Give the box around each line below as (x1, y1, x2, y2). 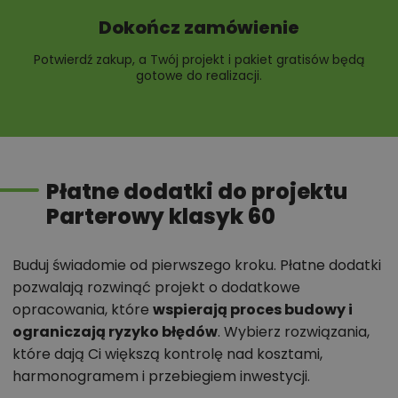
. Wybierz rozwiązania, (218, 321, 370, 342)
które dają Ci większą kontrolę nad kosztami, (12, 343, 322, 364)
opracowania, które (12, 298, 153, 320)
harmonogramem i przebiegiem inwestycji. (12, 365, 310, 386)
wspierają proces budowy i (153, 298, 353, 320)
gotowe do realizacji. (136, 66, 262, 84)
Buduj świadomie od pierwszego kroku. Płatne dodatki (12, 254, 381, 275)
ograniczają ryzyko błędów (12, 321, 218, 342)
